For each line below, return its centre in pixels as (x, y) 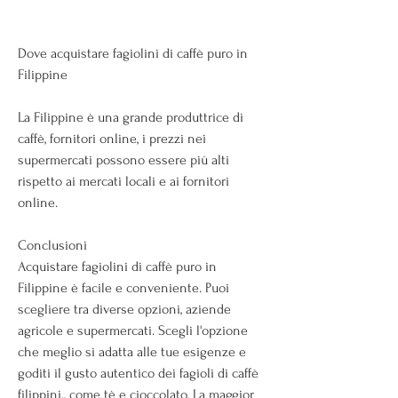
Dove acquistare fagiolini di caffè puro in (133, 53)
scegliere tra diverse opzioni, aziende (124, 309)
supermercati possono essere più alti (123, 159)
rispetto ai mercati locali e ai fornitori (123, 181)
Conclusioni (52, 245)
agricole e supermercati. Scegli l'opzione (133, 330)
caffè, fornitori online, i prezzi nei (112, 138)
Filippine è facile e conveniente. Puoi (123, 287)
